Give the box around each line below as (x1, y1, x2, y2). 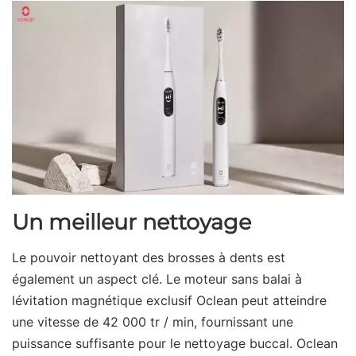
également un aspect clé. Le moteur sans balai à (12, 271, 302, 288)
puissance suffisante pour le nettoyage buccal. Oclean (12, 335, 338, 352)
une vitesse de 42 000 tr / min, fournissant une (12, 314, 293, 331)
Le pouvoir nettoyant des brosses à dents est (12, 250, 285, 266)
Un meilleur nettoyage (12, 208, 251, 235)
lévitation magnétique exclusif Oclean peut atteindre (12, 292, 327, 309)
